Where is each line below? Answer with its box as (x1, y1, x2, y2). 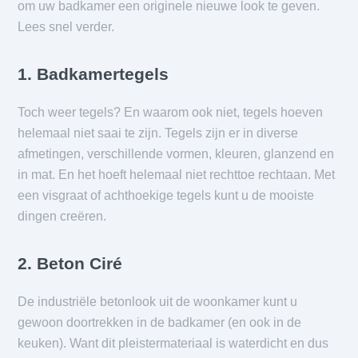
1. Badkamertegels (18, 65, 169, 84)
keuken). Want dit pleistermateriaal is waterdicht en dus (18, 336, 329, 351)
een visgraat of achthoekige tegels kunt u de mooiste (18, 189, 315, 203)
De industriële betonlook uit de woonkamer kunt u (18, 295, 298, 309)
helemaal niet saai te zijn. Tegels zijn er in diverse (18, 126, 299, 141)
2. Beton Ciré (18, 254, 123, 273)
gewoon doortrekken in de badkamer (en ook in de (18, 316, 302, 330)
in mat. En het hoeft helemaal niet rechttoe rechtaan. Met (18, 168, 336, 182)
